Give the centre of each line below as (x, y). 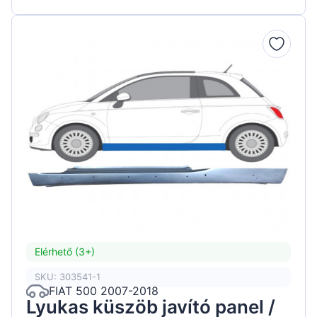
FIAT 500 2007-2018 (104, 291)
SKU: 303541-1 (68, 277)
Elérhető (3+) (65, 252)
